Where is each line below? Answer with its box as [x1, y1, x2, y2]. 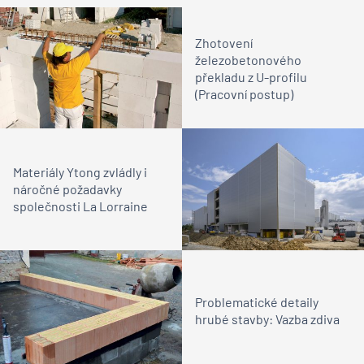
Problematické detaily [195, 294, 318, 310]
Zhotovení [195, 34, 253, 50]
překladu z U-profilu [195, 68, 307, 84]
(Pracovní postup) [195, 85, 293, 102]
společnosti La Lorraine [13, 198, 148, 214]
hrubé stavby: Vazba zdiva [195, 311, 340, 327]
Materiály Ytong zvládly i [13, 164, 147, 180]
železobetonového [195, 51, 301, 67]
